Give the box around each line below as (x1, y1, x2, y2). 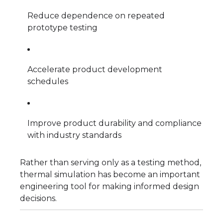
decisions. (20, 193, 57, 203)
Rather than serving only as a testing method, (20, 157, 201, 167)
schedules (27, 76, 68, 86)
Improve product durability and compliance (27, 118, 202, 128)
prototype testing (27, 22, 98, 32)
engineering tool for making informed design (20, 181, 199, 191)
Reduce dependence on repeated (27, 10, 165, 20)
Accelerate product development (27, 64, 162, 74)
